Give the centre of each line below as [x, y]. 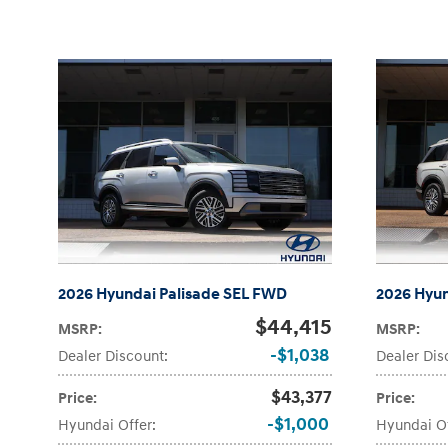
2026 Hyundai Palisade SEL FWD [172, 295]
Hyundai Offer [105, 425]
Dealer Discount [111, 356]
